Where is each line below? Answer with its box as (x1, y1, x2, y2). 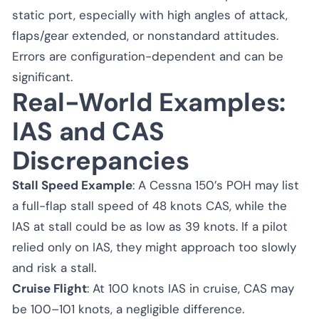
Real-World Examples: (12, 85, 286, 119)
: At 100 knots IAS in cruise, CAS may (87, 280, 294, 296)
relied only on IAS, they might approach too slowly (12, 239, 296, 255)
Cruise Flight (12, 280, 87, 296)
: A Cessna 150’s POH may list (132, 177, 299, 193)
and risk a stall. (12, 259, 96, 276)
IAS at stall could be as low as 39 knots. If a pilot (12, 218, 288, 234)
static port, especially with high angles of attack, (12, 6, 288, 23)
